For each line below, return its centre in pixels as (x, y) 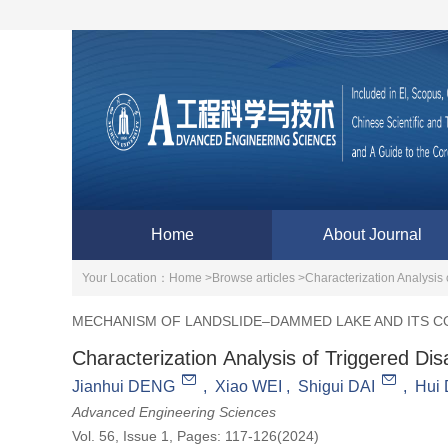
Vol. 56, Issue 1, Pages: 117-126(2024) (195, 436)
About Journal (372, 234)
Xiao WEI (248, 386)
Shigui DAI (336, 386)
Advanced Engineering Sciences (174, 412)
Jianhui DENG (123, 386)
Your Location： (125, 278)
